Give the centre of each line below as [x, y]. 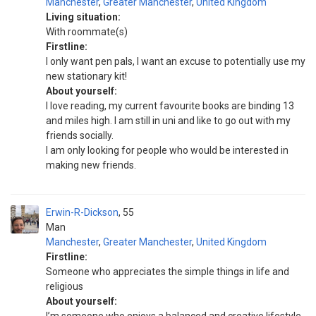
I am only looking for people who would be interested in [167, 150]
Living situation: [83, 17]
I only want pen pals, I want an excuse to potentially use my [176, 61]
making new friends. [91, 165]
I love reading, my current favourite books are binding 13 [170, 106]
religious [65, 286]
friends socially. [80, 135]
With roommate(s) [87, 32]
